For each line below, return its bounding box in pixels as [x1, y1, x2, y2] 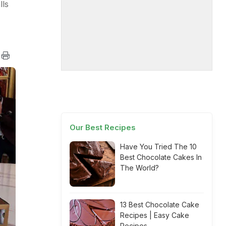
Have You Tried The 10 [120, 142, 197, 151]
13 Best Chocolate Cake [120, 200, 199, 209]
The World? [120, 163, 159, 172]
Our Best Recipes [70, 123, 136, 132]
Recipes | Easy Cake [120, 211, 189, 219]
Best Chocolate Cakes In [120, 153, 202, 161]
